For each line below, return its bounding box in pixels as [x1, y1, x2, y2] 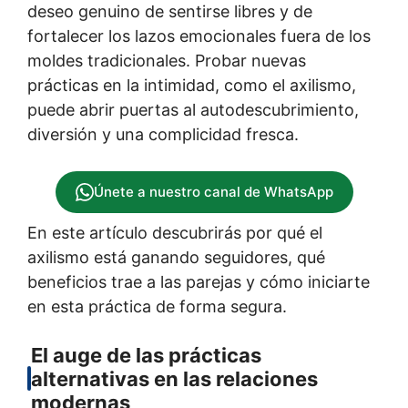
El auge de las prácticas [31, 342, 261, 367]
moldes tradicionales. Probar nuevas [27, 50, 306, 70]
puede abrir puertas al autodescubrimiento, [27, 99, 359, 119]
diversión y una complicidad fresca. [27, 124, 299, 144]
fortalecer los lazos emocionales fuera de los [27, 25, 371, 46]
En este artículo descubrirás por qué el [27, 222, 322, 242]
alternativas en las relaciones [31, 366, 318, 391]
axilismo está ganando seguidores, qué [27, 247, 325, 267]
